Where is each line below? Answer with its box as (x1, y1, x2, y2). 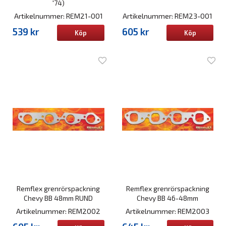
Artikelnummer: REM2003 (126, 206, 210, 215)
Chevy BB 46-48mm (137, 193, 199, 202)
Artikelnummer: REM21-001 (14, 11, 103, 20)
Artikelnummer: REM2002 (16, 206, 101, 215)
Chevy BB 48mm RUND (24, 193, 93, 202)
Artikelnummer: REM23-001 (123, 11, 213, 20)
